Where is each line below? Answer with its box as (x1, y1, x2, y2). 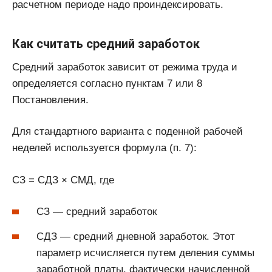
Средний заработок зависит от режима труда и (12, 61, 237, 73)
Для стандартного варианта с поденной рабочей (12, 126, 243, 138)
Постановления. (12, 93, 89, 106)
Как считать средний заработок (12, 36, 200, 51)
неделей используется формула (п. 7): (12, 142, 197, 154)
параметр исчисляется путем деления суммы (36, 246, 254, 259)
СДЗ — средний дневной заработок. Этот (36, 230, 235, 242)
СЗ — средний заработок (36, 206, 157, 218)
